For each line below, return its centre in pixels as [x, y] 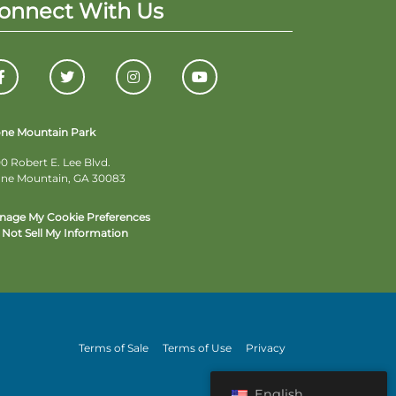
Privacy [266, 347]
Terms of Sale [114, 347]
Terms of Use [197, 347]
